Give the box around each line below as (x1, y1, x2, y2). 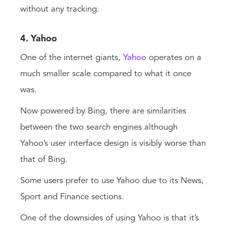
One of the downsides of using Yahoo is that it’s (20, 213, 199, 222)
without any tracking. (20, 5, 102, 14)
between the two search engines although (20, 123, 178, 132)
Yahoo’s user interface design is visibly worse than (20, 139, 206, 148)
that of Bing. (20, 155, 70, 164)
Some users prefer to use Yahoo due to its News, (20, 176, 204, 185)
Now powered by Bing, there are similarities (20, 106, 186, 116)
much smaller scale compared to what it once (20, 69, 191, 78)
